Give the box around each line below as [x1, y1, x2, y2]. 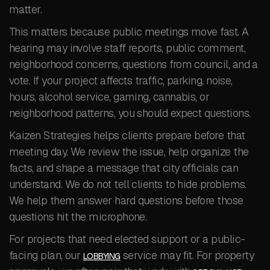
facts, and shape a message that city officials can [9, 161, 238, 175]
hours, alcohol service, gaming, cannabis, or [9, 90, 210, 104]
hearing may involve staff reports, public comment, [9, 41, 245, 55]
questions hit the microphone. [9, 210, 147, 224]
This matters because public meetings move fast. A [9, 25, 249, 39]
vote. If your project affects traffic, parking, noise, [9, 74, 233, 87]
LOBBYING [83, 251, 121, 262]
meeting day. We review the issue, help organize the [9, 145, 249, 159]
